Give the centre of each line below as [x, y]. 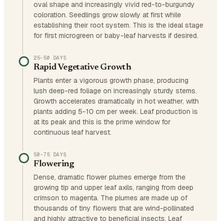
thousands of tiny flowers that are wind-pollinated [114, 208]
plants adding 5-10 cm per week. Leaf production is [116, 111]
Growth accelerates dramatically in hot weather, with [116, 101]
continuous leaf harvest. [73, 132]
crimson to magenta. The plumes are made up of [110, 198]
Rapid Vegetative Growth [82, 68]
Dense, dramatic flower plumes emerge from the [110, 177]
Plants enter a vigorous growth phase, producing [111, 80]
